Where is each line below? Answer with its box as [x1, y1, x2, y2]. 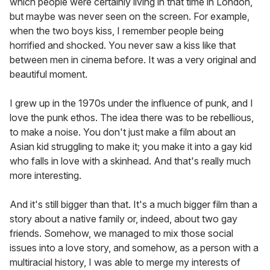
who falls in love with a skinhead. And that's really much [10, 155, 251, 168]
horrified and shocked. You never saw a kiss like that [10, 39, 236, 52]
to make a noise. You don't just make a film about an [10, 126, 236, 139]
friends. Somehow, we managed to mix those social [10, 227, 233, 240]
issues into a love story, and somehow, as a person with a [10, 242, 259, 254]
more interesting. [10, 169, 81, 182]
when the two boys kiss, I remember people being [10, 25, 224, 37]
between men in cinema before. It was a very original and [10, 54, 256, 66]
